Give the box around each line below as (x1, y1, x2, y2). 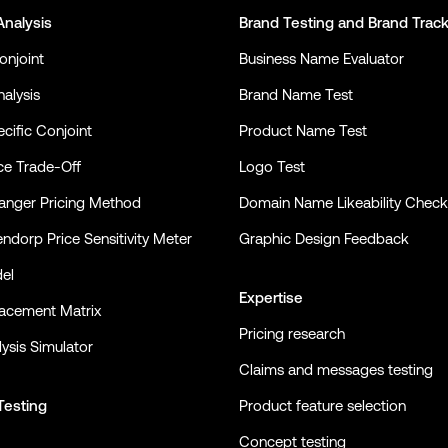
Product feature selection (239, 396, 406, 414)
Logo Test (239, 158, 305, 175)
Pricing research (239, 324, 345, 342)
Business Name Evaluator (239, 50, 404, 67)
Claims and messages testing (239, 360, 433, 378)
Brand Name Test (239, 86, 353, 103)
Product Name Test (239, 122, 367, 139)
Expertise (239, 288, 303, 306)
